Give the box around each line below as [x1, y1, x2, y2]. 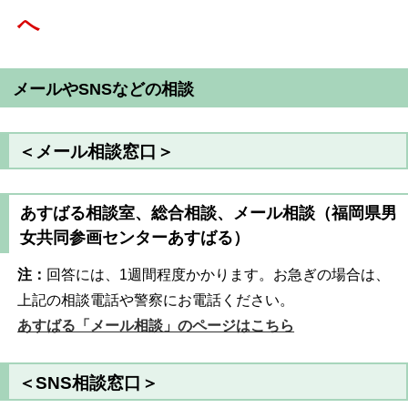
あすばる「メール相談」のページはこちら [17, 317, 295, 333]
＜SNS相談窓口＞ [18, 372, 159, 393]
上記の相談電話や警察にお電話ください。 [17, 291, 295, 308]
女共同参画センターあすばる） [19, 228, 250, 247]
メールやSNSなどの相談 [13, 79, 195, 99]
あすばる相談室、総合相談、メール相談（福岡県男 [19, 203, 397, 222]
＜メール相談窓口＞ [18, 142, 175, 162]
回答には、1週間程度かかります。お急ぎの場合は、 [46, 266, 391, 282]
